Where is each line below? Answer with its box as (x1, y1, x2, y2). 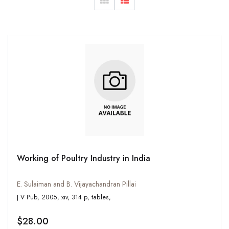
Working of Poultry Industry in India (17, 152, 150, 165)
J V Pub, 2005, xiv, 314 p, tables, (91, 193, 111, 202)
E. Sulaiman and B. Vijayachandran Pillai (17, 179, 136, 190)
